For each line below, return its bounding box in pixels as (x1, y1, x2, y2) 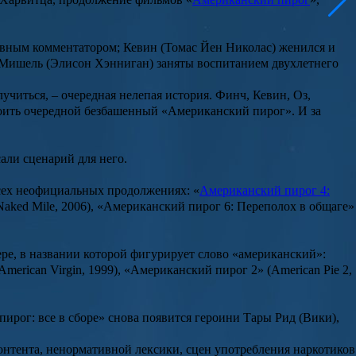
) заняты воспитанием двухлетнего (149, 56, 339, 71)
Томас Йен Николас (164, 41, 272, 55)
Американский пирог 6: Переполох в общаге (103, 199, 348, 214)
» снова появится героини (99, 311, 243, 325)
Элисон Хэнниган (50, 56, 149, 71)
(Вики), (296, 311, 339, 325)
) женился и (272, 41, 335, 55)
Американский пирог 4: (199, 184, 330, 198)
